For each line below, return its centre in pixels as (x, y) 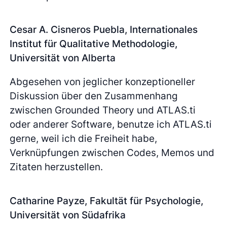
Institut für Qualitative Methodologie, (94, 44)
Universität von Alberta (63, 58)
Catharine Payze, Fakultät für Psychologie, (107, 200)
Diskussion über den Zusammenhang (94, 96)
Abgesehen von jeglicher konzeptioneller (103, 82)
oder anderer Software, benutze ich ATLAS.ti (111, 124)
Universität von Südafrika (68, 215)
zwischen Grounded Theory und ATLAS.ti (103, 110)
